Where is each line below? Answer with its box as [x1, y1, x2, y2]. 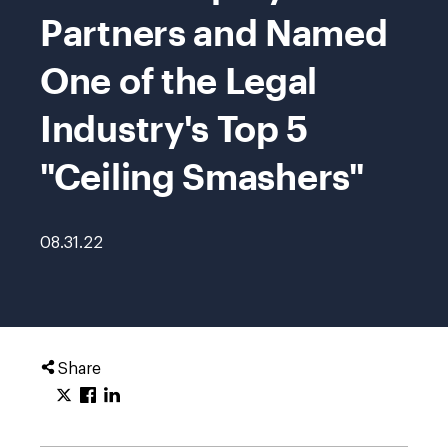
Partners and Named [40, 11, 388, 53]
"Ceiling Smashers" [40, 155, 364, 197]
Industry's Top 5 [40, 107, 309, 149]
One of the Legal [40, 59, 318, 101]
